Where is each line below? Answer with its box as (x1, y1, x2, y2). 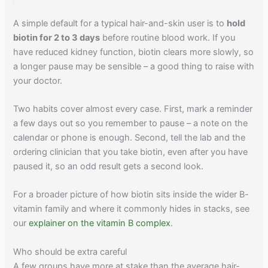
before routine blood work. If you (100, 32, 236, 43)
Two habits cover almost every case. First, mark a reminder (13, 103, 253, 114)
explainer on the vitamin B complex (29, 218, 171, 229)
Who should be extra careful (13, 246, 127, 257)
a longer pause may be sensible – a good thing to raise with (13, 60, 255, 72)
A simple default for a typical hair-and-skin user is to (13, 17, 227, 29)
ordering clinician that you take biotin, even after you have (13, 146, 248, 157)
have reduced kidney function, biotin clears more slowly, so (13, 46, 254, 57)
